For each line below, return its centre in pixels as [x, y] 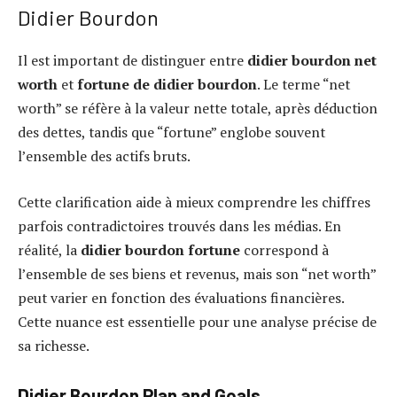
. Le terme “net [304, 85]
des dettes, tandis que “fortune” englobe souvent [171, 132]
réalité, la [49, 249]
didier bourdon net [312, 61]
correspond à [284, 249]
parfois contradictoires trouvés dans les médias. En [179, 226]
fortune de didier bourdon [167, 85]
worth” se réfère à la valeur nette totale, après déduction [198, 109]
